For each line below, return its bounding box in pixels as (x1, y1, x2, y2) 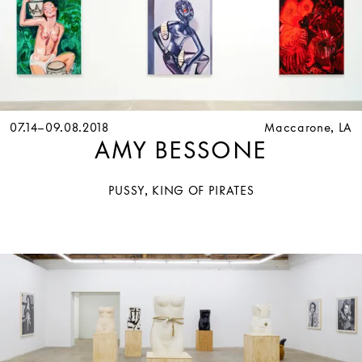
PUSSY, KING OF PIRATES (107, 183, 255, 197)
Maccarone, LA (264, 120, 352, 134)
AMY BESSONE (95, 136, 267, 164)
